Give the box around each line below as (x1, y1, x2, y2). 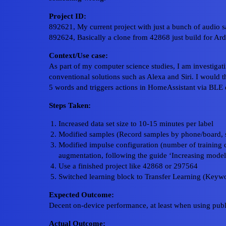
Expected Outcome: (49, 191, 114, 199)
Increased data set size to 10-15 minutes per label (58, 120, 213, 128)
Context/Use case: (49, 51, 108, 60)
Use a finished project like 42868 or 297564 (58, 162, 198, 171)
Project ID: (49, 12, 86, 21)
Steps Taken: (49, 101, 91, 110)
